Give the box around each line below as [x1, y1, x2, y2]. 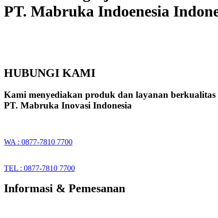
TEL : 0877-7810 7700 [4, 163, 75, 172]
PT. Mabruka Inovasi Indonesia [4, 100, 132, 110]
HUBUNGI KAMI [4, 66, 95, 79]
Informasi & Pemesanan [4, 182, 125, 195]
